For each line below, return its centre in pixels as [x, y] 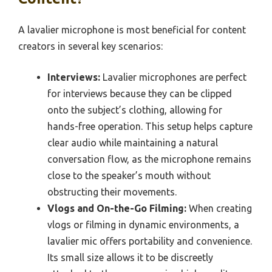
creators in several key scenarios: [90, 46]
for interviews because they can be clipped [140, 93]
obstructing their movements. [112, 192]
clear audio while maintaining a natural [133, 142]
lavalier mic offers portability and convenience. [150, 241]
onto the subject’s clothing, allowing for [135, 110]
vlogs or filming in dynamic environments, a [143, 224]
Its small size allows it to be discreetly [130, 257]
